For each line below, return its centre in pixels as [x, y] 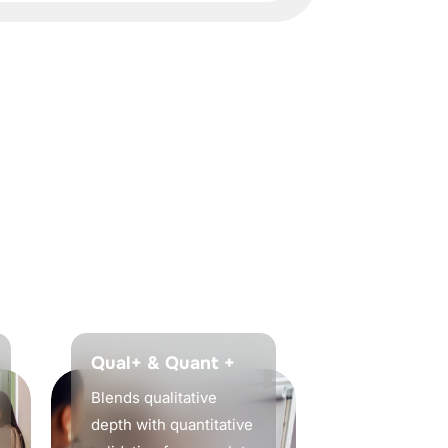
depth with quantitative [172, 425]
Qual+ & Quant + [163, 363]
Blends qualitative [154, 398]
